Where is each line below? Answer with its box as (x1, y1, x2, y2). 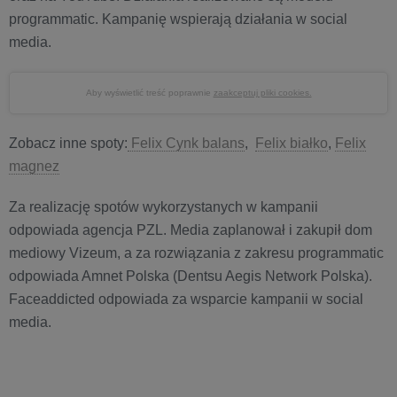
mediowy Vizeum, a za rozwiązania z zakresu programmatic (9, 245, 384, 261)
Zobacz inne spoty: (9, 136, 128, 151)
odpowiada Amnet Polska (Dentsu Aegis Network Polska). (9, 269, 372, 284)
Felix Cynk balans (128, 136, 245, 151)
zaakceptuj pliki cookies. (213, 88, 312, 97)
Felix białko (255, 136, 328, 151)
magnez (9, 159, 59, 174)
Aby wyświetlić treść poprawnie (85, 88, 214, 97)
